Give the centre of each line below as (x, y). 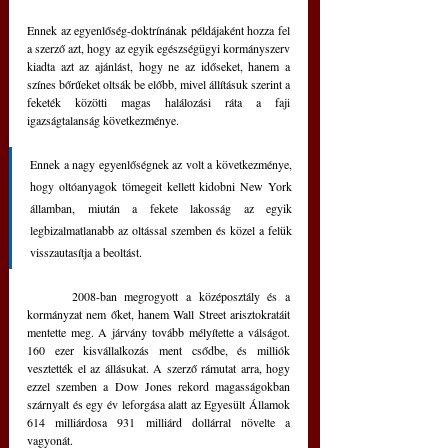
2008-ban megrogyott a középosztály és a (49, 296)
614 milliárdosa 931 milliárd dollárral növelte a (158, 422)
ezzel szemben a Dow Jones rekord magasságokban (158, 386)
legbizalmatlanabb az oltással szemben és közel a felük (161, 230)
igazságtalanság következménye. (103, 120)
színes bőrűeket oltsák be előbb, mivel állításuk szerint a (158, 84)
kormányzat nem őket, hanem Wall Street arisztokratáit (158, 314)
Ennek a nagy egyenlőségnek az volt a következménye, (161, 164)
